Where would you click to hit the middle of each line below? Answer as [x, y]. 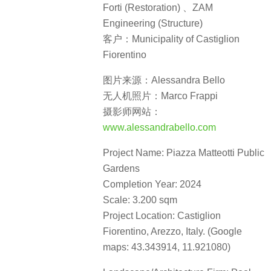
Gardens [121, 168]
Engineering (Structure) [153, 23]
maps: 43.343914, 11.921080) [167, 247]
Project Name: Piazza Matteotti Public [184, 153]
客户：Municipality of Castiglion [171, 39]
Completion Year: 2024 [152, 184]
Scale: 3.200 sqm [140, 200]
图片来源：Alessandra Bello [164, 80]
